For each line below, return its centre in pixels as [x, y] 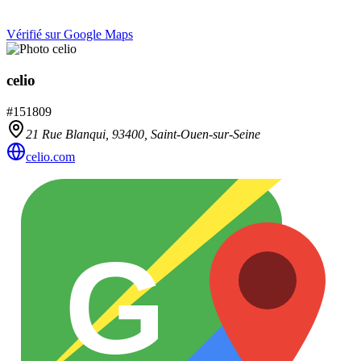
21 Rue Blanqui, [69, 134]
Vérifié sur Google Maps [70, 35]
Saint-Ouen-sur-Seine [205, 134]
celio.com [50, 156]
